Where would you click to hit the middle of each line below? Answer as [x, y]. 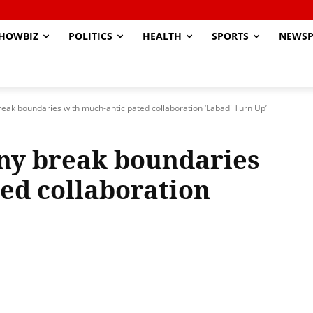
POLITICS [90, 36]
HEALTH [162, 36]
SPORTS [230, 36]
